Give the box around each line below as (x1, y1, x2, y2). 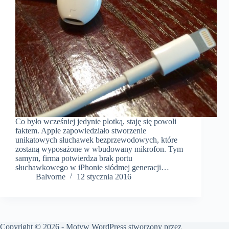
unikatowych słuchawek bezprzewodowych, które (15, 135, 177, 145)
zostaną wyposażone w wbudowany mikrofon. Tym (15, 145, 183, 154)
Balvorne (36, 172, 65, 181)
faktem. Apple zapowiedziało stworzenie (15, 126, 146, 135)
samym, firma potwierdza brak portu (15, 154, 132, 163)
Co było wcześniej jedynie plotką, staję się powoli (15, 117, 176, 126)
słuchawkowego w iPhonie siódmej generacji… (15, 163, 171, 172)
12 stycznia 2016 (77, 172, 131, 181)
